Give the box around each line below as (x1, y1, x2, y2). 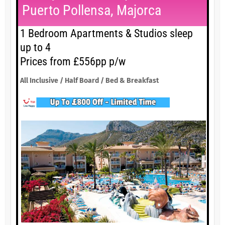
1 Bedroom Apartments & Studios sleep (20, 27, 193, 40)
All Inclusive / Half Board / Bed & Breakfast (20, 76, 159, 85)
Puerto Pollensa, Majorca (22, 2, 161, 19)
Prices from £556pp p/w (20, 55, 126, 68)
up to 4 (20, 41, 51, 54)
